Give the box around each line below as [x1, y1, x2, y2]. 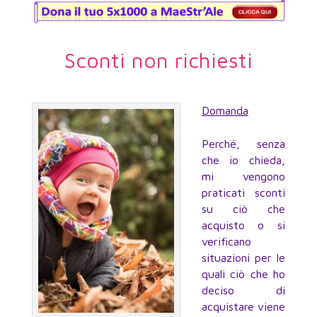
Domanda [201, 104, 248, 117]
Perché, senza [201, 137, 286, 151]
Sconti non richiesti [64, 47, 253, 73]
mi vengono [201, 170, 286, 183]
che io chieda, [201, 154, 286, 167]
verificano [201, 235, 251, 248]
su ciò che [201, 202, 286, 216]
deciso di [201, 284, 286, 297]
